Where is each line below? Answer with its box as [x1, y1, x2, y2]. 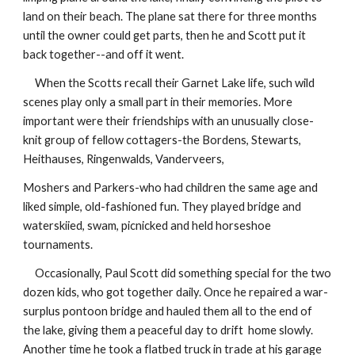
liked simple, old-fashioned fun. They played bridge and [23, 200, 302, 213]
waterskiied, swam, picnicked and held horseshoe [23, 219, 272, 232]
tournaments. [23, 238, 96, 251]
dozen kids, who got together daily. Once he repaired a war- [23, 285, 329, 299]
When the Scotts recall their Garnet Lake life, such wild [23, 76, 315, 90]
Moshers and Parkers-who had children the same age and [23, 181, 319, 194]
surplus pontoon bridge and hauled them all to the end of [23, 304, 313, 318]
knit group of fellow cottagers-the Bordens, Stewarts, [23, 133, 302, 147]
